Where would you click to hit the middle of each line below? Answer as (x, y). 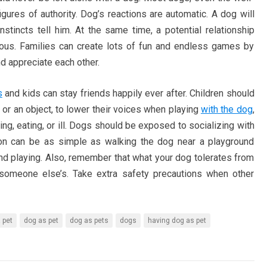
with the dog (226, 109)
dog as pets (89, 221)
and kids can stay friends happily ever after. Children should (128, 93)
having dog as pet (177, 221)
